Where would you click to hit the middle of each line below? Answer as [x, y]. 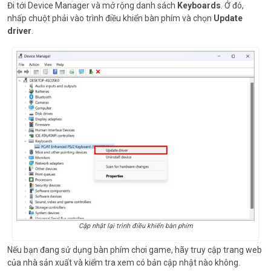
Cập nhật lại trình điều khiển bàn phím [135, 226]
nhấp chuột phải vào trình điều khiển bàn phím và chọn [110, 18]
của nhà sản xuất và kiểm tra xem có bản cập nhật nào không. [124, 262]
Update [228, 18]
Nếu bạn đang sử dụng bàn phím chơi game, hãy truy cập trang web [135, 250]
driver [19, 31]
